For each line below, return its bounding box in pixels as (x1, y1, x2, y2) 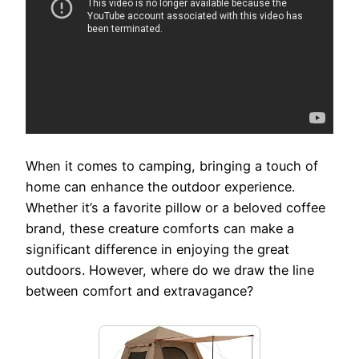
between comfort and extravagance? (26, 282, 253, 299)
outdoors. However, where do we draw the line (26, 261, 314, 278)
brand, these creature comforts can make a (26, 220, 294, 236)
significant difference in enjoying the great (26, 240, 289, 257)
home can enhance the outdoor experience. (26, 178, 295, 195)
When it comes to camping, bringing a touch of (26, 157, 318, 174)
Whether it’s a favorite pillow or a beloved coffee (26, 199, 325, 216)
